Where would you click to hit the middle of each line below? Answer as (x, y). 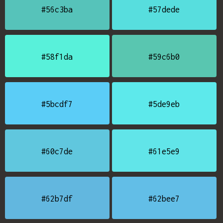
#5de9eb (164, 104)
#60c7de (57, 151)
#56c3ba (57, 9)
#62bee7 (164, 199)
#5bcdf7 (57, 104)
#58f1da (57, 57)
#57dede (164, 9)
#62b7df (57, 199)
